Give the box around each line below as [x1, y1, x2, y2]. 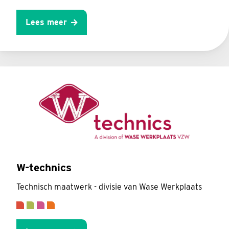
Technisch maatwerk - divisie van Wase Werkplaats [16, 182, 202, 192]
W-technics [16, 161, 72, 174]
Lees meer [26, 17, 67, 27]
